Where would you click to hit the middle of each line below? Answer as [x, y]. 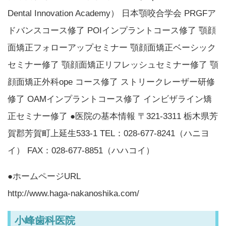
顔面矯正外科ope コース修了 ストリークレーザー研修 [111, 82]
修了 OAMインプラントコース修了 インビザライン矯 [110, 99]
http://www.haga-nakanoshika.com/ [73, 193]
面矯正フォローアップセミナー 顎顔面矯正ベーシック [112, 47]
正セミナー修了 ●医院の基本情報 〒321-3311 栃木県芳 [113, 116]
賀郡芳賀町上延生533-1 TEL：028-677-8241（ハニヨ [108, 133]
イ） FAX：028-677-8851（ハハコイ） [81, 150]
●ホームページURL [44, 176]
